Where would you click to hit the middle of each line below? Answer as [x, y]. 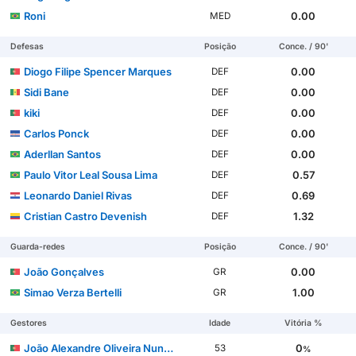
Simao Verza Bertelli [73, 292]
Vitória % [304, 323]
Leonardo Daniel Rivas [78, 195]
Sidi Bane [47, 92]
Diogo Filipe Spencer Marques [98, 71]
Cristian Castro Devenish [86, 216]
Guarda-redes [38, 246]
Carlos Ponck [57, 133]
